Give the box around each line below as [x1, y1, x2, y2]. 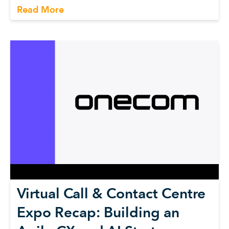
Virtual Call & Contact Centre [17, 185, 205, 202]
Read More [17, 4, 64, 15]
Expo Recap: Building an [17, 203, 179, 221]
